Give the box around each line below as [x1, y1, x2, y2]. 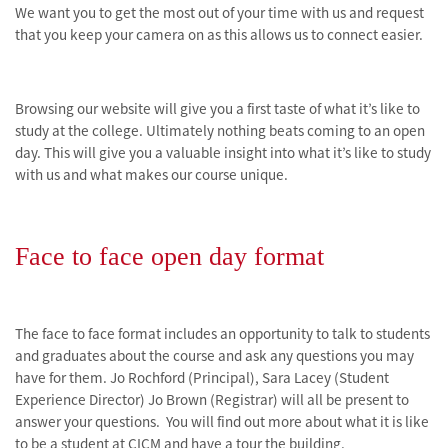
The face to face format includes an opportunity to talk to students [15, 324, 430, 343]
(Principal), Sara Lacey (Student [188, 368, 389, 387]
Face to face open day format [15, 242, 324, 271]
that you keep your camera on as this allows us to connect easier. [15, 25, 426, 44]
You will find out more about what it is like [166, 412, 429, 431]
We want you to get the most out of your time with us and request [15, 3, 424, 22]
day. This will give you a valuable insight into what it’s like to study [15, 143, 431, 162]
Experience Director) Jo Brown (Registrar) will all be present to [15, 390, 409, 409]
